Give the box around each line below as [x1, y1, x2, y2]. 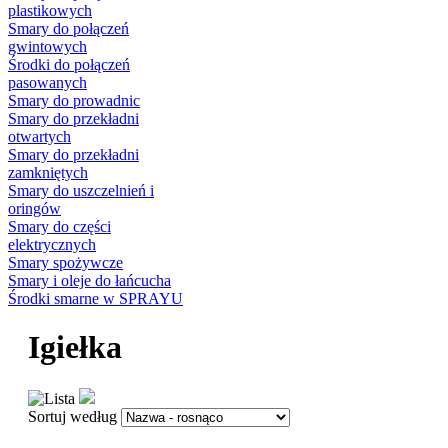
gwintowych [8, 38, 87, 56]
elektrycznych [8, 236, 96, 254]
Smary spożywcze [8, 254, 123, 272]
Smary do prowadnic [8, 92, 140, 110]
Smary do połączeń [8, 20, 129, 38]
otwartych [8, 128, 71, 146]
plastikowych [8, 2, 92, 20]
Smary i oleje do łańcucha [8, 272, 171, 290]
